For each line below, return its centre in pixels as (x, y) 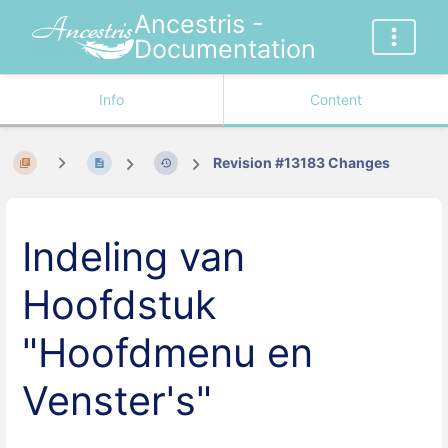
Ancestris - (198, 24)
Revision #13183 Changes (302, 163)
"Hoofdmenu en (167, 353)
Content (336, 99)
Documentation (224, 49)
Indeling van (133, 257)
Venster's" (117, 401)
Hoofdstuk (119, 305)
